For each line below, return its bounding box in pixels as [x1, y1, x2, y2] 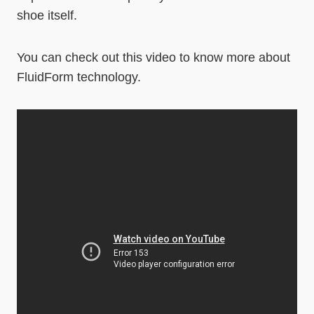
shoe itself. [17, 8, 77, 23]
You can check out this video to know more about [17, 50, 290, 65]
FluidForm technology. [17, 70, 141, 85]
